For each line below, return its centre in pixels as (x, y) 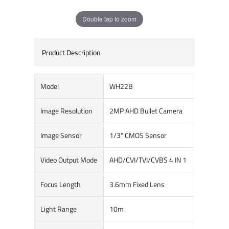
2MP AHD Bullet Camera (146, 111)
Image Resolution (67, 111)
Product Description (71, 52)
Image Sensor (61, 135)
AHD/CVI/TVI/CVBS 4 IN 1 (148, 160)
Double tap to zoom (109, 19)
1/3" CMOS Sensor (138, 135)
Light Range (59, 209)
